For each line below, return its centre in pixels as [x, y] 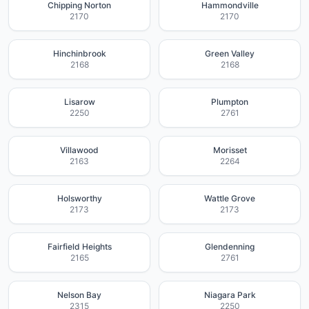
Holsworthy [79, 198]
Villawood [79, 150]
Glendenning [230, 247]
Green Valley [230, 53]
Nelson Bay [79, 295]
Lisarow [79, 102]
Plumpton [230, 102]
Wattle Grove [230, 198]
